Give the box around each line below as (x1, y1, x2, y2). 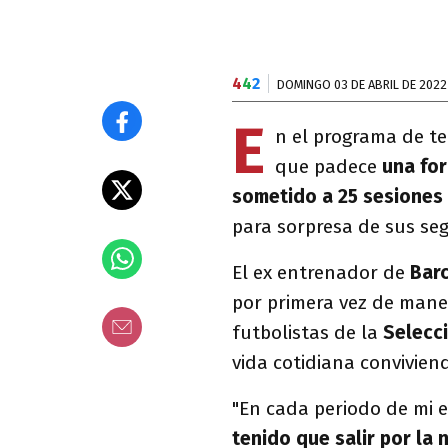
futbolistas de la (232, 321, 383, 344)
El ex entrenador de (232, 261, 410, 284)
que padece (275, 155, 382, 178)
